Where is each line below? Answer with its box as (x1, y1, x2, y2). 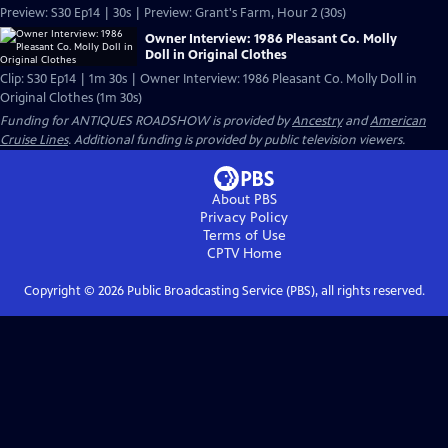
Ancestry (292, 113, 342, 129)
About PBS (211, 191, 277, 208)
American (370, 113, 426, 129)
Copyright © (23, 283, 98, 299)
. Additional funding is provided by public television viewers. (68, 132, 405, 148)
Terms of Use (202, 227, 286, 244)
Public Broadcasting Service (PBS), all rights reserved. (123, 283, 425, 299)
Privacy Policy (200, 209, 288, 226)
